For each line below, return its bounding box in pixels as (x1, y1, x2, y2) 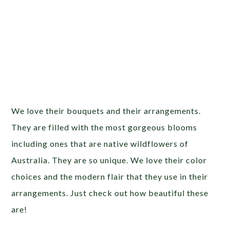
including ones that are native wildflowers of (11, 138, 189, 148)
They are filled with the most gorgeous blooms (11, 122, 198, 132)
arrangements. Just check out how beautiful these (11, 187, 209, 198)
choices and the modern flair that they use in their (11, 171, 208, 181)
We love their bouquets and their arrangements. (11, 105, 201, 116)
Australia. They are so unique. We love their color (11, 155, 207, 165)
